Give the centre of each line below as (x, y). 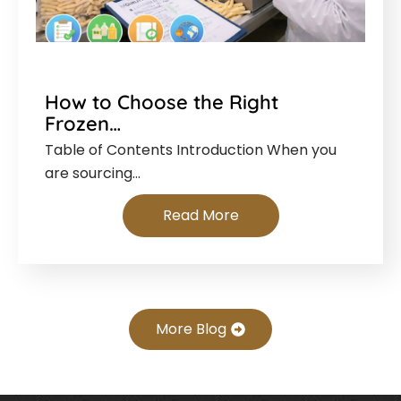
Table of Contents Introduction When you (191, 150)
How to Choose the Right (162, 102)
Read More (200, 216)
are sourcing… (93, 174)
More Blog (191, 329)
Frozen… (83, 124)
